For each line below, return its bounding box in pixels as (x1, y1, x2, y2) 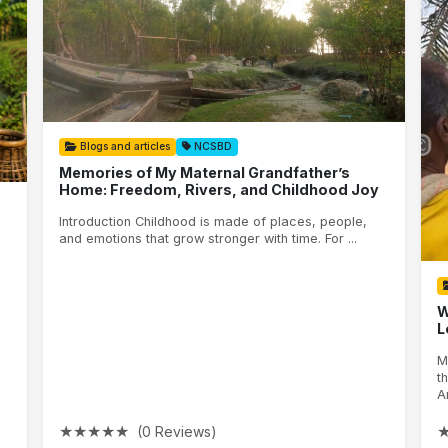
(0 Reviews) (137, 422, 218, 440)
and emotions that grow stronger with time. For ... (59, 231, 358, 247)
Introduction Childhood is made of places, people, (59, 214, 368, 230)
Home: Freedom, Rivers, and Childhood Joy (59, 180, 380, 198)
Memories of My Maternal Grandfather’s (59, 163, 351, 181)
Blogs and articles (77, 139, 171, 153)
